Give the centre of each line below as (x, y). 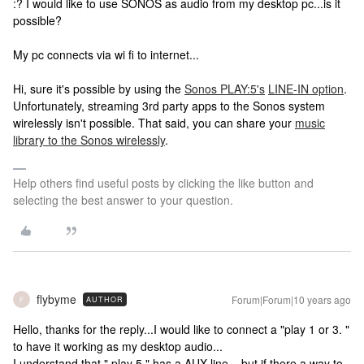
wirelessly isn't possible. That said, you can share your (154, 123)
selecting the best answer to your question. (123, 200)
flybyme (56, 299)
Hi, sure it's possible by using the (99, 89)
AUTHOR (105, 299)
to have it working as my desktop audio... (118, 346)
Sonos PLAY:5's (225, 89)
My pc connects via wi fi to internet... (106, 54)
